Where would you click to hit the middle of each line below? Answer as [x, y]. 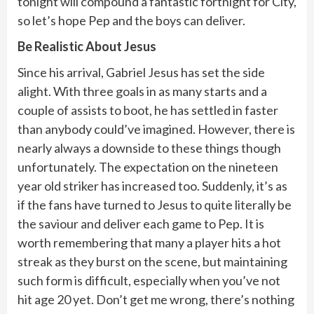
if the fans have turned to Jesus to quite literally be [155, 204]
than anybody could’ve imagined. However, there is [156, 129]
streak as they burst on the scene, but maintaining [152, 261]
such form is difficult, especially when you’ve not [149, 280]
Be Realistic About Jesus [87, 46]
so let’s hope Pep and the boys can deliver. [131, 20]
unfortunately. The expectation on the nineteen [148, 166]
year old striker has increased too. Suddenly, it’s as [152, 185]
